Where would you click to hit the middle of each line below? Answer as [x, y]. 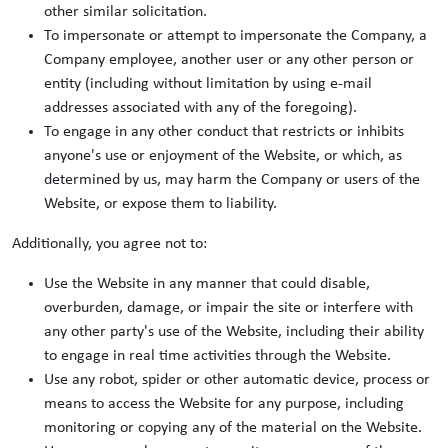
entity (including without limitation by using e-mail [208, 84]
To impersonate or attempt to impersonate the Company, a [235, 36]
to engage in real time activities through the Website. [217, 356]
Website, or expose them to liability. [160, 204]
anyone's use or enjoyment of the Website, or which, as [223, 156]
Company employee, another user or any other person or [229, 60]
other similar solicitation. [125, 12]
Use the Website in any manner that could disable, [207, 284]
